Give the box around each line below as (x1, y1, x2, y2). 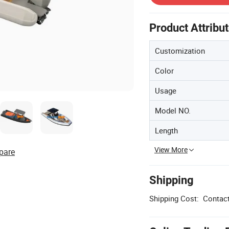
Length (155, 125, 178, 135)
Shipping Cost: (149, 193, 199, 203)
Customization (155, 45, 205, 56)
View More (154, 144, 188, 154)
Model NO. (155, 105, 191, 116)
